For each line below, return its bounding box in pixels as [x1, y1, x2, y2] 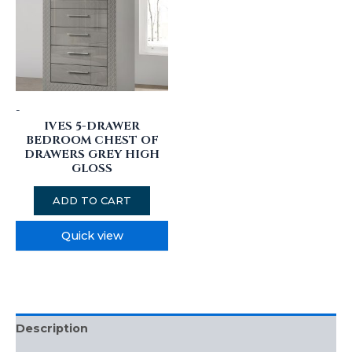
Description [16, 321, 88, 336]
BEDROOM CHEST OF [25, 132, 159, 148]
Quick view [60, 228, 123, 243]
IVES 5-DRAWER [44, 118, 140, 134]
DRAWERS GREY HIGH [24, 146, 159, 162]
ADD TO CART [53, 194, 131, 207]
